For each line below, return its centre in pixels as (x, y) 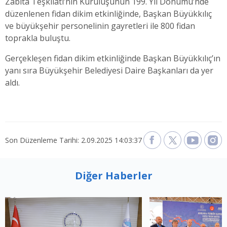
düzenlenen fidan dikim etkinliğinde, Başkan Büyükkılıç (108, 14)
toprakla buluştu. (38, 38)
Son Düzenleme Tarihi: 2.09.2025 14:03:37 (73, 140)
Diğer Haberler (113, 176)
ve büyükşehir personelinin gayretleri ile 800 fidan (100, 26)
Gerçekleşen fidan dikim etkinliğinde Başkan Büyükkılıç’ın (113, 59)
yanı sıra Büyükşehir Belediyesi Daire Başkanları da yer (109, 71)
